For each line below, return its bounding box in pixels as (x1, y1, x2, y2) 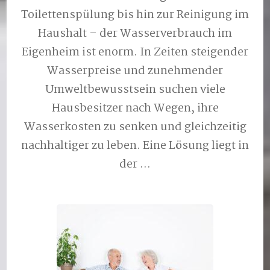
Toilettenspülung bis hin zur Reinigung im (21, 5, 249, 24)
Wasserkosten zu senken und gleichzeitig (24, 118, 246, 136)
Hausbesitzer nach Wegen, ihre (51, 99, 219, 118)
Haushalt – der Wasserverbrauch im (38, 24, 232, 43)
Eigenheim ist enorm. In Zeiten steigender (22, 43, 248, 61)
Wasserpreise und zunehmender (47, 61, 223, 80)
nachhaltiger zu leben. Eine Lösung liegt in (21, 136, 249, 155)
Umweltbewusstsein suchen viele (45, 80, 225, 99)
